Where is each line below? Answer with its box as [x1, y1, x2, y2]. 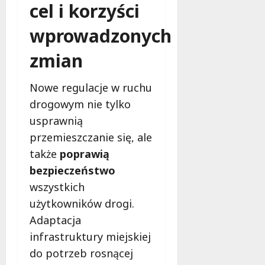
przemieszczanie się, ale [30, 130, 152, 144]
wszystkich [30, 179, 85, 194]
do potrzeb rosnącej [30, 245, 133, 260]
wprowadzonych [30, 23, 172, 48]
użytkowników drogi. [30, 196, 134, 211]
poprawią [60, 146, 109, 161]
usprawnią [30, 113, 83, 128]
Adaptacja [30, 212, 81, 227]
